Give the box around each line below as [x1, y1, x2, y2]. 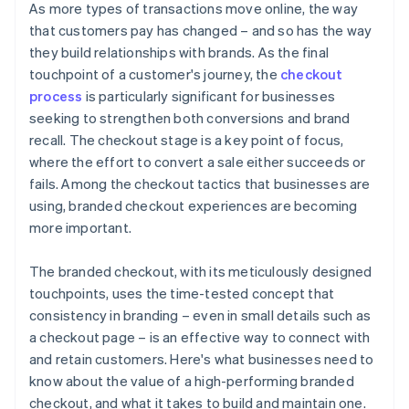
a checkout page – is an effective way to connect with [29, 328, 371, 347]
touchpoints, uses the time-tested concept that [29, 284, 335, 303]
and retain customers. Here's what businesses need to [29, 350, 374, 369]
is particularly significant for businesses [82, 87, 336, 106]
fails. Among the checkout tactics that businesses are [29, 174, 371, 194]
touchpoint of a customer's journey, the [29, 65, 280, 84]
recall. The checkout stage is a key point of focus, [29, 131, 344, 150]
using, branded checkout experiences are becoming [29, 196, 358, 215]
